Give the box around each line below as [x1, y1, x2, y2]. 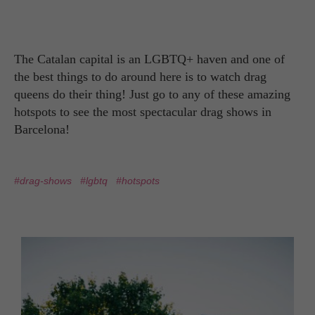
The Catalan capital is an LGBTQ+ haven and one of [14, 51, 285, 66]
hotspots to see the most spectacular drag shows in [14, 104, 271, 119]
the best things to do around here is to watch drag [14, 69, 266, 84]
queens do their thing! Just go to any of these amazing [14, 86, 290, 101]
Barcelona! [14, 122, 70, 136]
